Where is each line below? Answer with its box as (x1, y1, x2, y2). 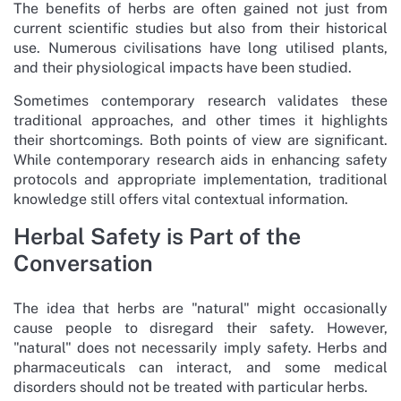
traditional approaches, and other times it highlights (13, 111, 388, 129)
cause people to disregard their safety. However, (13, 319, 388, 337)
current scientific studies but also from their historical (13, 19, 388, 37)
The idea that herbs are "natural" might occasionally (13, 299, 388, 317)
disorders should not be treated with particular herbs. (13, 378, 368, 396)
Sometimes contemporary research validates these (13, 91, 388, 109)
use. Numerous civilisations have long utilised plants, (13, 38, 388, 56)
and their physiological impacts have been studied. (13, 58, 352, 76)
